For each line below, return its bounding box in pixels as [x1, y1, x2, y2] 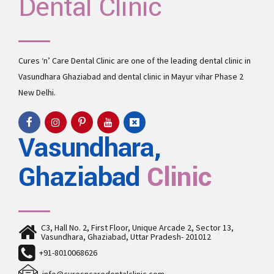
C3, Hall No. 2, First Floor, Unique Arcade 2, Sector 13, [41, 222, 234, 234]
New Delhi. [18, 87, 56, 98]
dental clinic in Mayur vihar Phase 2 [118, 71, 243, 83]
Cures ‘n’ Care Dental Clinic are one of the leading [18, 55, 199, 67]
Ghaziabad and [61, 71, 118, 83]
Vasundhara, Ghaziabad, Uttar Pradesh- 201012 [41, 231, 211, 243]
